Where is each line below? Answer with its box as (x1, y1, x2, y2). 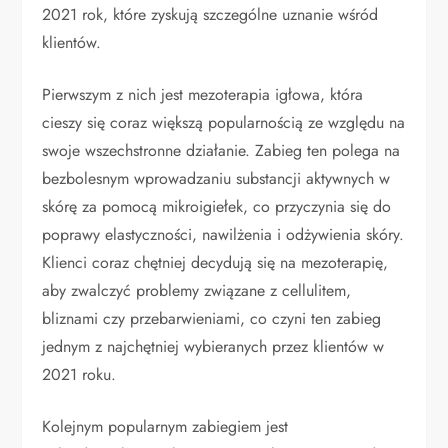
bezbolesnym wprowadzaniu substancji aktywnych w (42, 167, 391, 191)
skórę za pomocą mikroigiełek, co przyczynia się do (42, 195, 392, 219)
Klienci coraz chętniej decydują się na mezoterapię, (42, 251, 389, 275)
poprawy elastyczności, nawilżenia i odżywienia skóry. (42, 223, 405, 247)
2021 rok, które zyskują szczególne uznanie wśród (42, 3, 379, 27)
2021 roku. (42, 363, 117, 387)
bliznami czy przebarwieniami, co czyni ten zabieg (42, 307, 382, 331)
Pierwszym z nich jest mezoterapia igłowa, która (42, 83, 364, 107)
